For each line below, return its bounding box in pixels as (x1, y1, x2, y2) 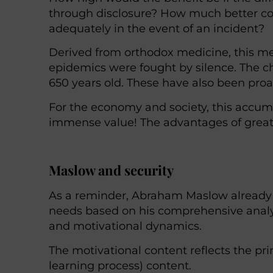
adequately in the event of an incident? (49, 21, 264, 35)
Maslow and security (49, 161, 174, 180)
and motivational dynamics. (49, 219, 202, 233)
